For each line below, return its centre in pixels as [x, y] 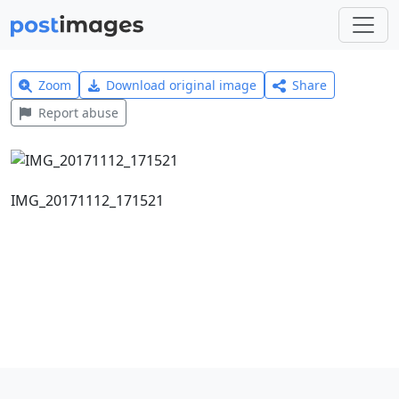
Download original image [182, 85]
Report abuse [78, 113]
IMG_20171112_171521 [87, 200]
